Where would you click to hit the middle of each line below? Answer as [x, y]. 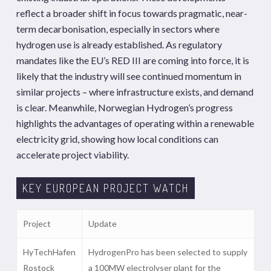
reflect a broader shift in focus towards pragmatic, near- [132, 13]
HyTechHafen [49, 252]
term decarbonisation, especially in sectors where [118, 29]
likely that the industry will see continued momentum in [129, 76]
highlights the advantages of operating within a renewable [135, 123]
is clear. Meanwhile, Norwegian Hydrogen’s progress [124, 108]
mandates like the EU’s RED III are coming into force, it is [132, 60]
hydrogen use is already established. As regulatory [119, 45]
